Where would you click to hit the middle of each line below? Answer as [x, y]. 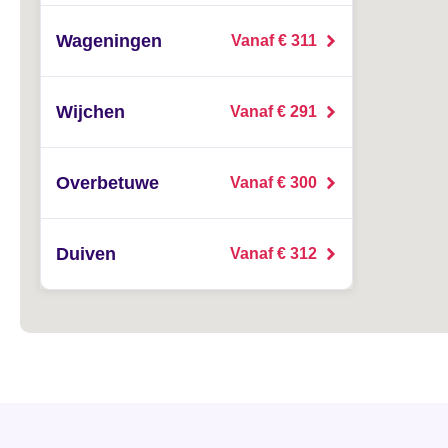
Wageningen [109, 41]
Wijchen [90, 112]
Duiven [86, 254]
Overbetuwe [107, 183]
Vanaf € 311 [273, 40]
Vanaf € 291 [273, 111]
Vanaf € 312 [273, 253]
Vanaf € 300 [273, 182]
